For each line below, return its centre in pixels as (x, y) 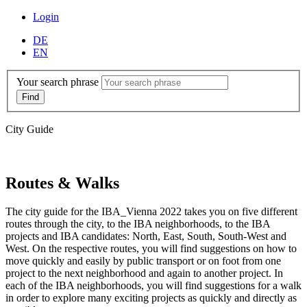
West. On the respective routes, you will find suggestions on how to (151, 249)
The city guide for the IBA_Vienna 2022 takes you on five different (151, 212)
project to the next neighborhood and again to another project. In (144, 273)
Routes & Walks (62, 183)
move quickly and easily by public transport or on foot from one (143, 261)
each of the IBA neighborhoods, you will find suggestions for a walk (153, 286)
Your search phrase (58, 82)
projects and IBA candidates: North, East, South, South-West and (146, 236)
